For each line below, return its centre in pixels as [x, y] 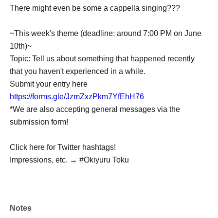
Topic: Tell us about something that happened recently [102, 58]
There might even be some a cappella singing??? [95, 8]
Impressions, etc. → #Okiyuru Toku [69, 160]
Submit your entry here [49, 84]
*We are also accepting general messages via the [95, 109]
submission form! [39, 122]
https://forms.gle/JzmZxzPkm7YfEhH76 [77, 96]
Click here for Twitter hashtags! [63, 147]
